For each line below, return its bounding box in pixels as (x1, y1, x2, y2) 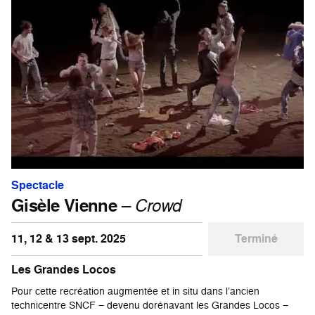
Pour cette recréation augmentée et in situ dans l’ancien (11, 284, 259, 298)
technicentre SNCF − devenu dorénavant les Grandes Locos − (11, 298, 288, 312)
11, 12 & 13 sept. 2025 (11, 231, 126, 247)
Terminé (234, 231, 278, 247)
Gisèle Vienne (11, 193, 117, 218)
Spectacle (11, 177, 64, 194)
